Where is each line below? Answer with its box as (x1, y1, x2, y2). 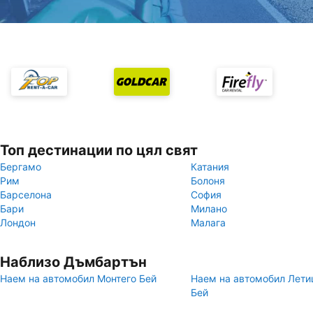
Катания (191, 161, 229, 173)
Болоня (191, 175, 225, 187)
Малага (191, 217, 226, 228)
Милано (191, 203, 227, 214)
